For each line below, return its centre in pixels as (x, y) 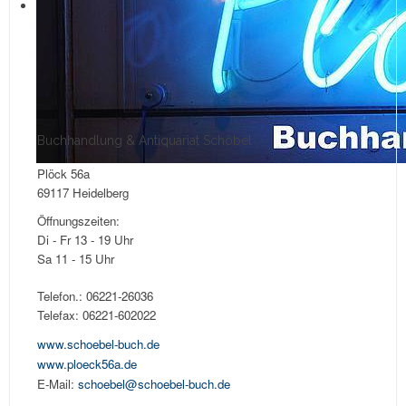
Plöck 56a (63, 174)
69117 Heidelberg (83, 193)
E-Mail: (58, 384)
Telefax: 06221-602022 (97, 315)
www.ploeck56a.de (87, 364)
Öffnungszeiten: (78, 221)
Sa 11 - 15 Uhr (76, 259)
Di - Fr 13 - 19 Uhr (85, 240)
